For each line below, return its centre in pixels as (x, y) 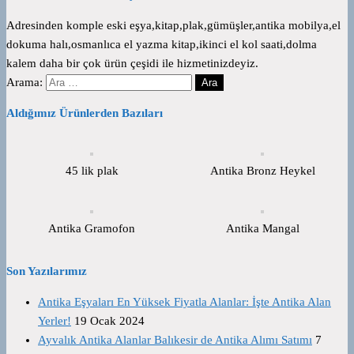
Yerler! (55, 320)
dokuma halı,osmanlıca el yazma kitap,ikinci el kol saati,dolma (162, 44)
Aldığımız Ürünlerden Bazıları (85, 113)
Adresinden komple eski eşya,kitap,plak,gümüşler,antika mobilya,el (173, 25)
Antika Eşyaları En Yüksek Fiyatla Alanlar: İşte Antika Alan (185, 301)
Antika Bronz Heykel (262, 170)
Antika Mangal (262, 228)
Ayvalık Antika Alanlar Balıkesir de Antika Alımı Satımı (175, 339)
